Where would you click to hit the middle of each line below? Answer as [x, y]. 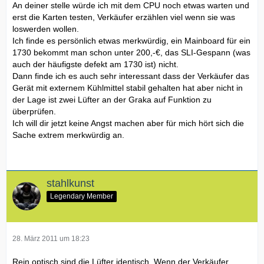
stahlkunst [70, 183]
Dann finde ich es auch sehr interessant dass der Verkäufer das [131, 76]
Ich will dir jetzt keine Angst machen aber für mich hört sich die [128, 123]
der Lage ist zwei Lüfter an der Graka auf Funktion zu [112, 99]
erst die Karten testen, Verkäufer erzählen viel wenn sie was [124, 17]
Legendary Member [82, 197]
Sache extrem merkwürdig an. [68, 135]
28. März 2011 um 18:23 [51, 239]
